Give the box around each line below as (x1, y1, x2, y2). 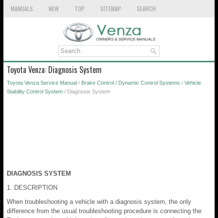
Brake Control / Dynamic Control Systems (81, 79, 180, 86)
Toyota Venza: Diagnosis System (7, 63, 102, 75)
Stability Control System (7, 88, 63, 94)
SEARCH (137, 4, 156, 13)
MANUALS (11, 4, 33, 13)
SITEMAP (100, 4, 121, 13)
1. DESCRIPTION (7, 183, 57, 191)
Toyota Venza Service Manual (7, 79, 77, 86)
